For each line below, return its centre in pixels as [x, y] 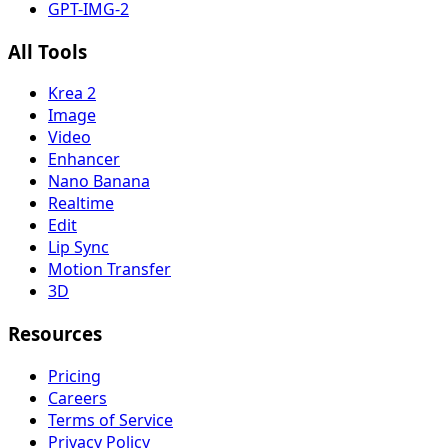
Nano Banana [99, 181]
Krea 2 [72, 93]
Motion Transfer [109, 269]
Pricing [74, 375]
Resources [55, 334]
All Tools [47, 51]
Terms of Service [110, 419]
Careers [77, 397]
